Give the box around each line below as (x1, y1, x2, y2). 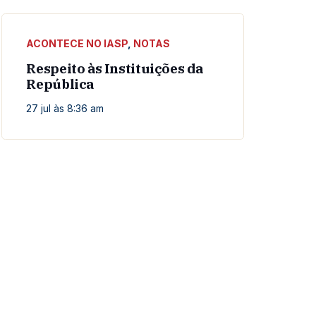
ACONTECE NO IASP (26, 37, 128, 50)
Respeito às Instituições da (26, 60, 203, 78)
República (26, 75, 94, 93)
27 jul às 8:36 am (26, 102, 104, 115)
